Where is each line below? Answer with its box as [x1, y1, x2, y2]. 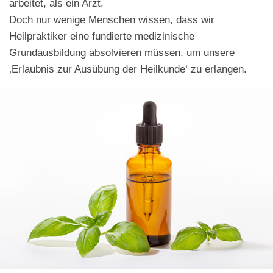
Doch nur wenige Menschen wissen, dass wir [9, 13, 214, 26]
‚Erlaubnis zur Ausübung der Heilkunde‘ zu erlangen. [9, 62, 247, 75]
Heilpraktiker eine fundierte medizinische [9, 29, 194, 42]
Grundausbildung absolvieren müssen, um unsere [9, 46, 235, 58]
